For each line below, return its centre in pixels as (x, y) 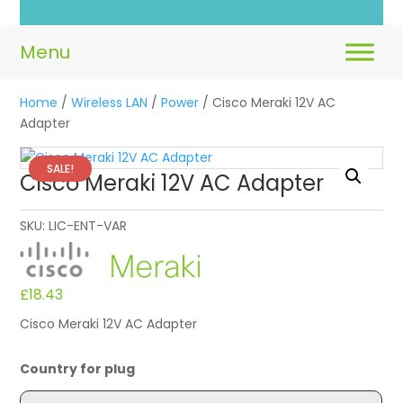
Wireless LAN (110, 102)
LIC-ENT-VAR (88, 225)
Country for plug (78, 369)
